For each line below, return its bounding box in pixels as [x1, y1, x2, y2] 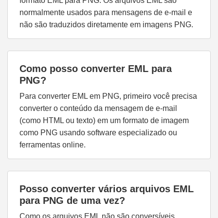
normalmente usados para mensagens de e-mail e [19, 8, 192, 17]
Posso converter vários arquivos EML [19, 183, 194, 195]
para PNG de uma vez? [19, 195, 125, 206]
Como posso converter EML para [19, 63, 172, 74]
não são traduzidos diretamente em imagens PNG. [19, 20, 193, 29]
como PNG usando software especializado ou [19, 128, 177, 137]
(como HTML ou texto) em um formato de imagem [19, 116, 189, 125]
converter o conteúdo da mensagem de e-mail [19, 104, 177, 113]
